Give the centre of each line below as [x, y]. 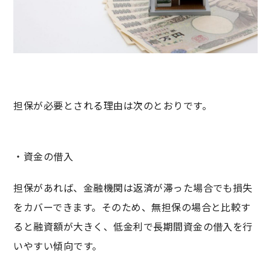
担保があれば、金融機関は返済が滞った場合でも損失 [133, 187]
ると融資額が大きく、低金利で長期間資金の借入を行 [133, 226]
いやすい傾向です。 [58, 245]
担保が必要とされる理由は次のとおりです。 [113, 105]
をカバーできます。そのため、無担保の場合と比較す [132, 207]
